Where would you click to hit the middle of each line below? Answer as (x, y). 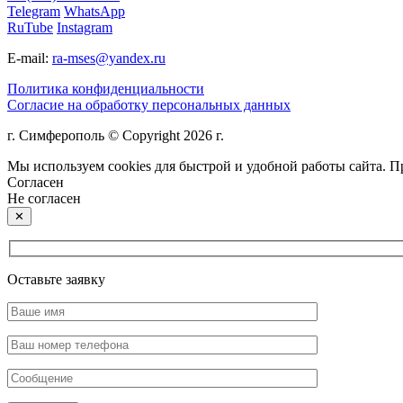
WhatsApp (94, 11)
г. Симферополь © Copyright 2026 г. (116, 135)
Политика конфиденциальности (106, 88)
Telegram (34, 11)
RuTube (30, 27)
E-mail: (30, 58)
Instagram (85, 27)
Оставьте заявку (56, 280)
